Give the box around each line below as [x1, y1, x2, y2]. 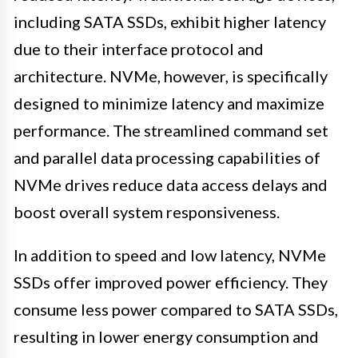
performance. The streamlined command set [14, 121, 328, 141]
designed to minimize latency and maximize [14, 93, 324, 113]
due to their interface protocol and [14, 39, 264, 59]
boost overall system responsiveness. [14, 202, 280, 222]
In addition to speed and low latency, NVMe [14, 245, 326, 265]
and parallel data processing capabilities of [14, 148, 320, 168]
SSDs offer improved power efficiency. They [14, 272, 328, 292]
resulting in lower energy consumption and [14, 327, 319, 347]
